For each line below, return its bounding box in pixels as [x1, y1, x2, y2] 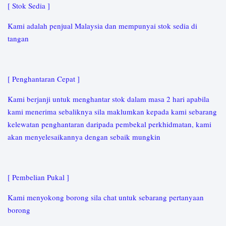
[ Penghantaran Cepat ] [8, 74, 82, 84]
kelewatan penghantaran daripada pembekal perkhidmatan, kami [8, 119, 211, 130]
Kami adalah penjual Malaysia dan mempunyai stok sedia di [8, 21, 197, 31]
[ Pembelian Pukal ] [8, 172, 72, 183]
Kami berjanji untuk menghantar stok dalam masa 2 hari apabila [8, 94, 209, 104]
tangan [8, 33, 31, 44]
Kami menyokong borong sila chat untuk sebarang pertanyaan [8, 192, 204, 203]
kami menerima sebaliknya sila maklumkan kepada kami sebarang [8, 106, 217, 117]
